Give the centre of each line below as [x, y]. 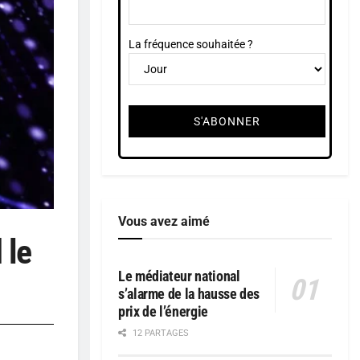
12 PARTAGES [160, 333]
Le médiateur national [179, 276]
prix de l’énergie [163, 312]
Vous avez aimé [164, 222]
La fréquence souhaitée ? [191, 44]
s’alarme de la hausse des [189, 294]
